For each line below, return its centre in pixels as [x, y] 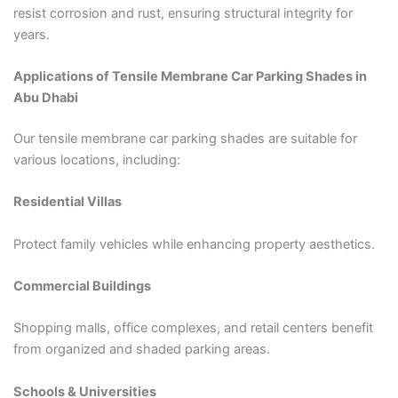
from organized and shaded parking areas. [141, 350]
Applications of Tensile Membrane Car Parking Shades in [190, 77]
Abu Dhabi [45, 98]
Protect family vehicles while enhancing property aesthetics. [194, 244]
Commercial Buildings [82, 287]
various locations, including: [96, 160]
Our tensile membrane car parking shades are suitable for [185, 139]
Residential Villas [67, 202]
